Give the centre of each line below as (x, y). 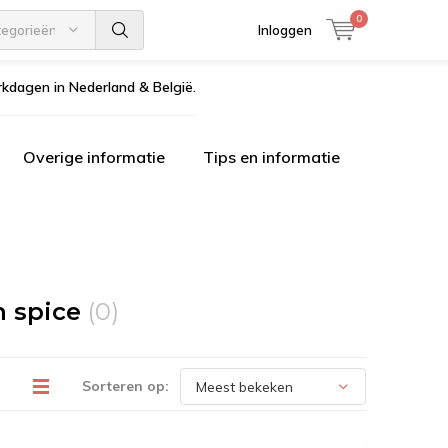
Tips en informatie (271, 157)
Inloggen (285, 30)
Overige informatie (94, 157)
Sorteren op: (125, 386)
